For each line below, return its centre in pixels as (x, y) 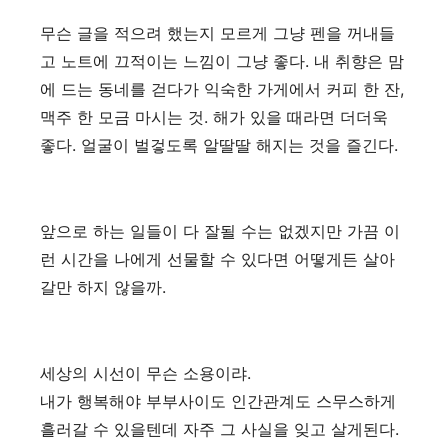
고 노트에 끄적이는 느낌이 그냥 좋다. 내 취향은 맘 (222, 61)
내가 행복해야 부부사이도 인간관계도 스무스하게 (218, 401)
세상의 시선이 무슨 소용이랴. (145, 373)
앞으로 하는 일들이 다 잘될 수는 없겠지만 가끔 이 (220, 231)
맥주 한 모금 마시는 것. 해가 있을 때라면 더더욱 (214, 117)
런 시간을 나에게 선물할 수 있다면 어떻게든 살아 (217, 259)
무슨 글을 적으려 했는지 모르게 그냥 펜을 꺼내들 (217, 33)
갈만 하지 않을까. (103, 287)
